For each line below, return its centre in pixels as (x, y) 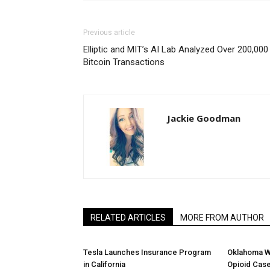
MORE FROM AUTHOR (222, 218)
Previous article (109, 33)
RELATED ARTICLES (128, 218)
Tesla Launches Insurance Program (147, 253)
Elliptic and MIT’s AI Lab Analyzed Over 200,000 (176, 50)
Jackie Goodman (204, 118)
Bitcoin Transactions (124, 62)
